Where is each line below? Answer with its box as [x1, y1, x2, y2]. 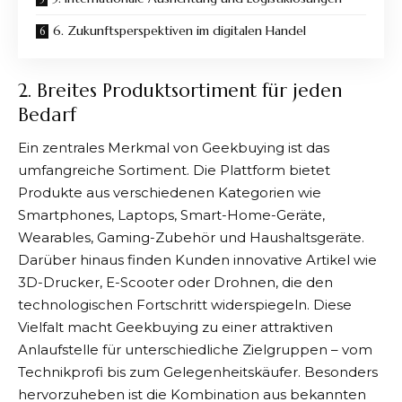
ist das [288, 139, 329, 156]
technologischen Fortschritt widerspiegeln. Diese [18, 296, 352, 313]
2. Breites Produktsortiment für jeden [18, 78, 342, 102]
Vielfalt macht [18, 319, 116, 336]
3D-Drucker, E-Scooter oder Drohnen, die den [18, 274, 333, 291]
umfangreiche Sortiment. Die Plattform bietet [18, 162, 330, 179]
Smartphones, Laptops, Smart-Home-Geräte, [18, 206, 325, 223]
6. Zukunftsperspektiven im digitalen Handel [53, 22, 306, 39]
